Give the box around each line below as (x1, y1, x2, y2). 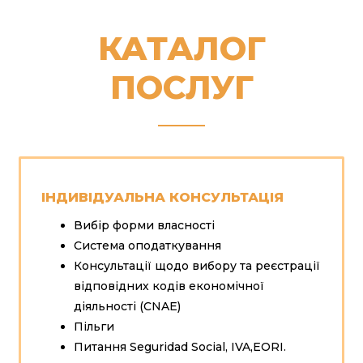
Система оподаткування (73, 237, 221, 253)
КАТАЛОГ (97, 28, 266, 68)
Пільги (73, 318, 114, 334)
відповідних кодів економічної (73, 278, 264, 293)
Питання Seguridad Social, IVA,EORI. (73, 339, 286, 354)
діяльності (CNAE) (73, 298, 181, 314)
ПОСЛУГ (109, 66, 254, 107)
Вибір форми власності (73, 217, 215, 233)
